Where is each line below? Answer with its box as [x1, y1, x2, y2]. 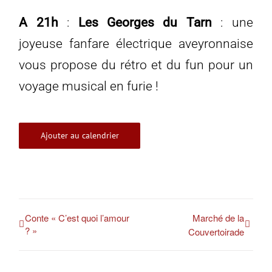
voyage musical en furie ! [19, 79, 159, 94]
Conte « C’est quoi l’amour [25, 211, 130, 225]
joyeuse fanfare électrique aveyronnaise [19, 36, 253, 52]
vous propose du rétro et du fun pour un [19, 58, 253, 73]
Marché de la [192, 211, 244, 225]
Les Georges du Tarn [78, 15, 212, 30]
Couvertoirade [188, 225, 244, 239]
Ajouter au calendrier [40, 130, 119, 141]
